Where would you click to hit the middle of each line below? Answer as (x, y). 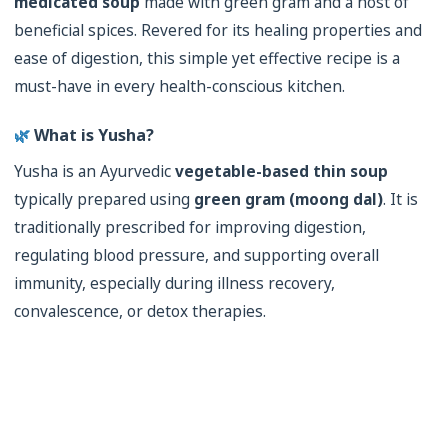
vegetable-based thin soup (281, 171)
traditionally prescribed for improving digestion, (190, 227)
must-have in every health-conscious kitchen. (179, 86)
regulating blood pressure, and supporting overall (196, 255)
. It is (400, 199)
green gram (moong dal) (288, 199)
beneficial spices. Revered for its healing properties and (218, 30)
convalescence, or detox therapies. (140, 311)
